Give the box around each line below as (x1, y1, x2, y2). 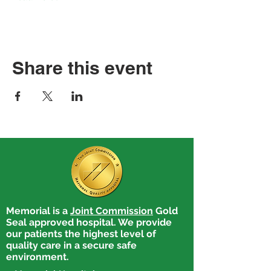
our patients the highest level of (6, 228, 156, 240)
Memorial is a (6, 205, 70, 217)
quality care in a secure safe (6, 240, 137, 251)
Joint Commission (70, 205, 153, 217)
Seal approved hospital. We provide (6, 217, 172, 228)
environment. (6, 251, 69, 263)
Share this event (12, 57, 152, 79)
